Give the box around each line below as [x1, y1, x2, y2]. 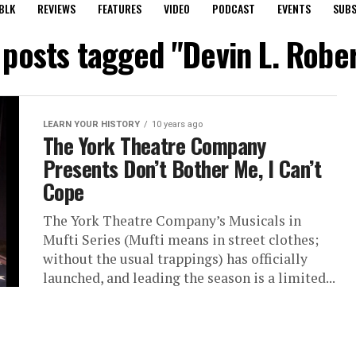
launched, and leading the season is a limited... [43, 269, 335, 287]
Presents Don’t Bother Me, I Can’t [43, 153, 322, 184]
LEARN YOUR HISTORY [43, 119, 140, 130]
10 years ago [152, 119, 203, 130]
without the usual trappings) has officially [43, 250, 308, 268]
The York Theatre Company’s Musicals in [43, 211, 301, 230]
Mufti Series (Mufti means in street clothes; [43, 230, 319, 249]
